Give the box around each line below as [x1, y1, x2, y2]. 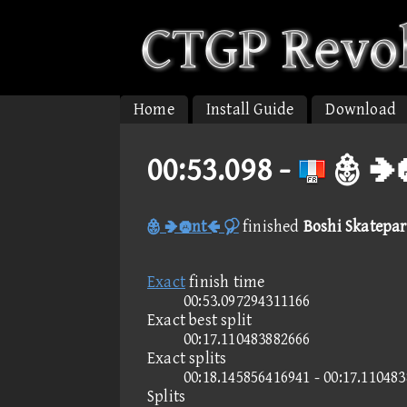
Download [325, 100, 397, 119]
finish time [185, 273, 265, 292]
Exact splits [147, 349, 227, 368]
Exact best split [147, 311, 253, 330]
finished [238, 217, 303, 236]
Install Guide [205, 100, 294, 119]
